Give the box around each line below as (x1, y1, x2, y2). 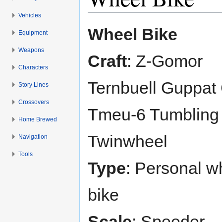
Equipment (18, 29, 48, 36)
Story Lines (18, 81, 49, 88)
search (153, 12, 174, 21)
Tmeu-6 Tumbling (88, 105, 219, 124)
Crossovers (18, 98, 50, 106)
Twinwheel (88, 132, 167, 151)
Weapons (18, 46, 45, 54)
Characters (18, 63, 49, 71)
